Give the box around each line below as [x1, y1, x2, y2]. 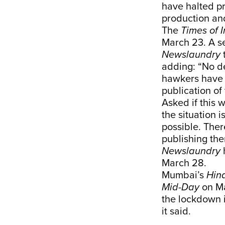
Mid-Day [162, 181, 202, 193]
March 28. [162, 157, 206, 169]
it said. [162, 205, 191, 217]
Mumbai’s [162, 169, 206, 181]
